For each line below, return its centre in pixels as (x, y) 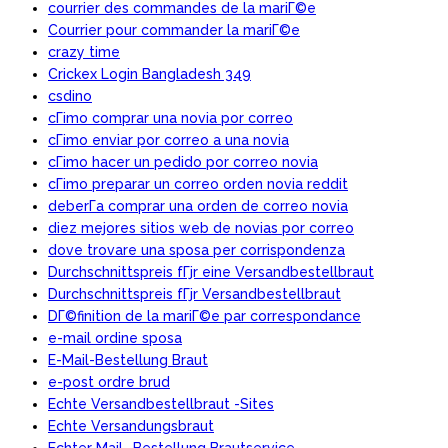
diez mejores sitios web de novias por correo (201, 227)
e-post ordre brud (109, 381)
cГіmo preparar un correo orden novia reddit (198, 183)
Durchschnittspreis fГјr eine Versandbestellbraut (211, 271)
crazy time (84, 51)
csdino (70, 95)
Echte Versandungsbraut (131, 425)
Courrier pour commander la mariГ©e (174, 29)
